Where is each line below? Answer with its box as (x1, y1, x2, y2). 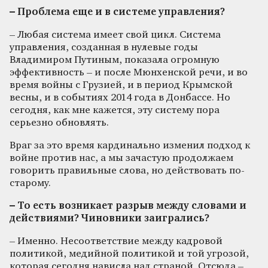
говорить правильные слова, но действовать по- (10, 165, 245, 176)
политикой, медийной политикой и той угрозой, (10, 248, 249, 259)
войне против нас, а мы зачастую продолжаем (10, 153, 233, 163)
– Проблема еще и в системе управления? (10, 7, 225, 17)
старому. (10, 178, 51, 188)
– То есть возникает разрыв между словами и (10, 200, 246, 211)
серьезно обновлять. (10, 117, 109, 128)
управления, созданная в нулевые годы (10, 42, 198, 53)
